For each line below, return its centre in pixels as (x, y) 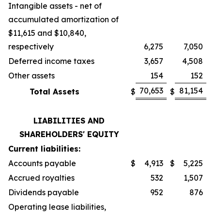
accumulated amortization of (63, 19)
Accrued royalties (41, 178)
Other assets (31, 76)
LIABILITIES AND (69, 121)
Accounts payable (42, 163)
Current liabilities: (44, 149)
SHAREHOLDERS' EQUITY (69, 134)
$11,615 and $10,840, (47, 33)
